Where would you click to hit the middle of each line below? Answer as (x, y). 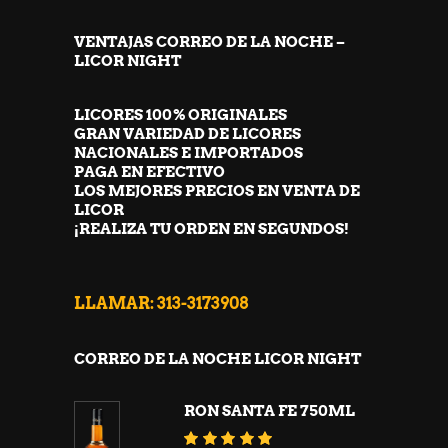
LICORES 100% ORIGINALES (180, 115)
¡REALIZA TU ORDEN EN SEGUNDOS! (211, 229)
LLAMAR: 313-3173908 (161, 304)
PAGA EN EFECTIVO (149, 172)
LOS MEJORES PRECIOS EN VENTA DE (217, 191)
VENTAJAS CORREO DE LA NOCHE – (209, 42)
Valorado (305, 438)
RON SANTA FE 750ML (269, 411)
